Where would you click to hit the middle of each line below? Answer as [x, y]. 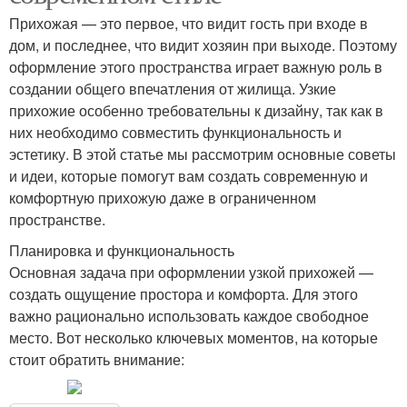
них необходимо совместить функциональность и [175, 133]
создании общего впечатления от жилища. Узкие [173, 89]
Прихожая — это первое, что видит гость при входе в [189, 24]
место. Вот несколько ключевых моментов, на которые [194, 338]
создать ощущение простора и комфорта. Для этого [184, 294]
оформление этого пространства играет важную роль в [196, 67]
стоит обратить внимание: [97, 360]
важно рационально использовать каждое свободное [189, 316]
